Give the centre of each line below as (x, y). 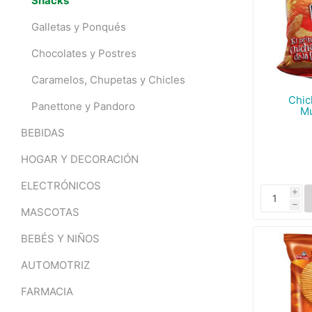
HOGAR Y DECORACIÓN (80, 159)
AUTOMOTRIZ (55, 265)
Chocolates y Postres (84, 53)
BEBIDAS (43, 133)
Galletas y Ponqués (79, 27)
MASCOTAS (50, 212)
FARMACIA (47, 291)
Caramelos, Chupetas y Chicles (108, 80)
